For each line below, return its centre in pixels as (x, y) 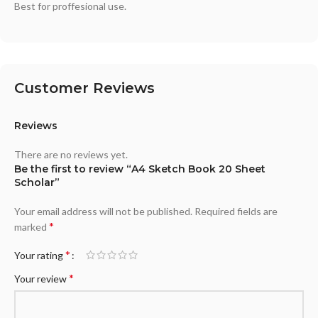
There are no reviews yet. (71, 154)
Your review (42, 279)
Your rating (40, 255)
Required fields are (236, 211)
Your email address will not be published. (103, 211)
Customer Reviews (84, 88)
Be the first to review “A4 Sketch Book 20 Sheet (140, 169)
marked (32, 227)
